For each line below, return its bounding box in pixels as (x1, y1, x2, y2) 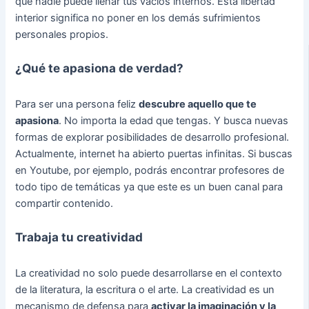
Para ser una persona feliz (15, 97, 139, 110)
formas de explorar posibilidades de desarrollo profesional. (15, 130, 290, 143)
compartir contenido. (15, 197, 114, 210)
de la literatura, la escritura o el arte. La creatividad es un (15, 283, 275, 296)
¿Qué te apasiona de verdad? (15, 61, 184, 76)
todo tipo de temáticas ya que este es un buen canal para (15, 180, 283, 193)
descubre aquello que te (139, 97, 257, 110)
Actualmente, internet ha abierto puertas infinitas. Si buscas (15, 147, 293, 160)
